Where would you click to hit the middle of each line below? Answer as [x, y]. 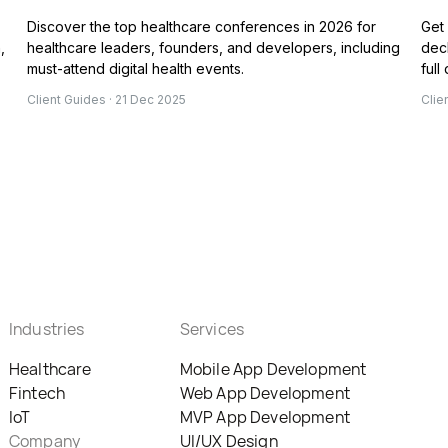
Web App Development [264, 393]
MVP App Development [264, 417]
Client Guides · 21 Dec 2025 [107, 100]
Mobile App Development [273, 369]
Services [212, 329]
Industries [46, 329]
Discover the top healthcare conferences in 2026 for [202, 27]
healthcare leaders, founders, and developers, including [214, 48]
